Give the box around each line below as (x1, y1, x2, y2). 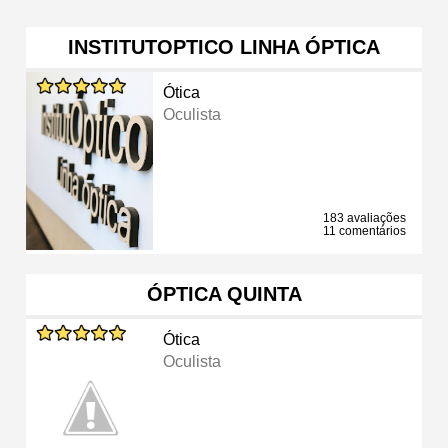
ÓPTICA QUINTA (146, 282, 302, 305)
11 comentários (323, 223, 406, 238)
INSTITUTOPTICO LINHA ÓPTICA (68, 35, 380, 58)
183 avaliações (323, 210, 406, 225)
